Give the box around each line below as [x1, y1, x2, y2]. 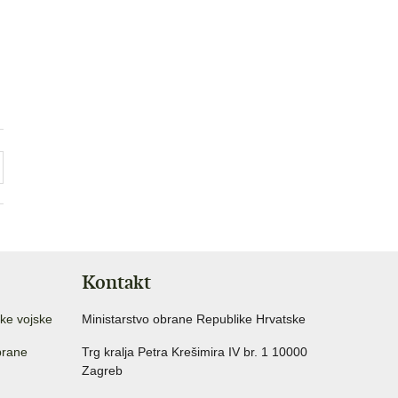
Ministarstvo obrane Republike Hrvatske [82, 312, 306, 326]
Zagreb [82, 363, 123, 378]
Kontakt [82, 270, 151, 294]
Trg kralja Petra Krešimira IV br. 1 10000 [82, 345, 307, 359]
